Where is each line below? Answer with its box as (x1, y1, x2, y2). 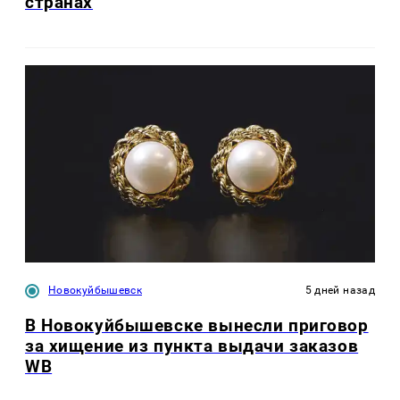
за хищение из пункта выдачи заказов (25, 335, 359, 356)
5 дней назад (304, 283, 375, 296)
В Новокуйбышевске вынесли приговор (25, 314, 369, 336)
